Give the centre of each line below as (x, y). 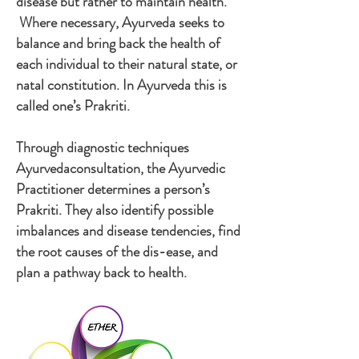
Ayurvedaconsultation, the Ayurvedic (121, 168)
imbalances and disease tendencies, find (128, 231)
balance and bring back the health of (118, 43)
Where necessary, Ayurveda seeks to (120, 22)
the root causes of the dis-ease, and (117, 252)
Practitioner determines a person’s (113, 189)
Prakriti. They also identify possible (115, 210)
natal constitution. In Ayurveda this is (121, 85)
